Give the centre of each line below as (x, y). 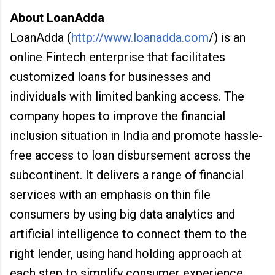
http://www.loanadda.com (140, 37)
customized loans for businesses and (110, 77)
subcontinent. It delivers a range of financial (127, 175)
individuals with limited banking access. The (127, 96)
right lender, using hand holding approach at (126, 254)
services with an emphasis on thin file (110, 195)
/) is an (227, 37)
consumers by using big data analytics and (122, 214)
